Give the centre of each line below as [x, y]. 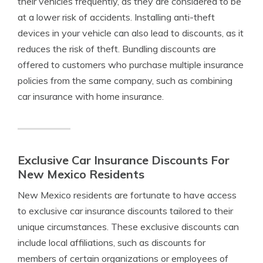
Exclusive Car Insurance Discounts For [124, 160]
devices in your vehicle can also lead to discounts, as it [131, 33]
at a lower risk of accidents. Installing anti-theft [116, 17]
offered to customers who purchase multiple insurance [131, 65]
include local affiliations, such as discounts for [112, 242]
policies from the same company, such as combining [125, 80]
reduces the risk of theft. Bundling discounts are [117, 49]
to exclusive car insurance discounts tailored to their [125, 211]
